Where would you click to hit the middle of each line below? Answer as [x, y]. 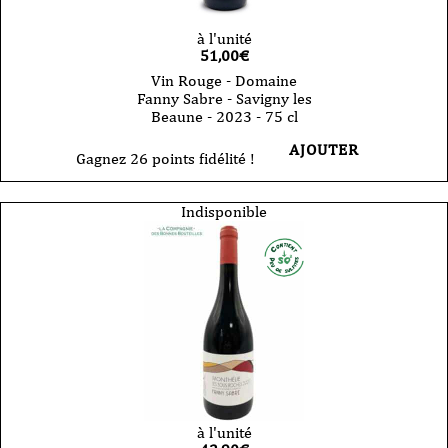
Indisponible [224, 212]
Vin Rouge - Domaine [224, 81]
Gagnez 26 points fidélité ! [165, 159]
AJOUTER [323, 150]
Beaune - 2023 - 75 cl [224, 117]
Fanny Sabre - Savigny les [224, 99]
